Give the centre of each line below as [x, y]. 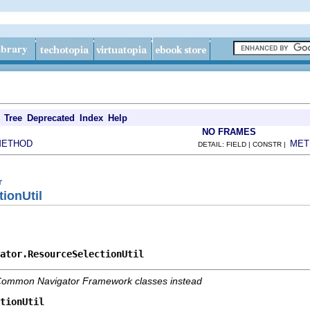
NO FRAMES [229, 132]
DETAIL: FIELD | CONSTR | [244, 144]
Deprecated [51, 118]
